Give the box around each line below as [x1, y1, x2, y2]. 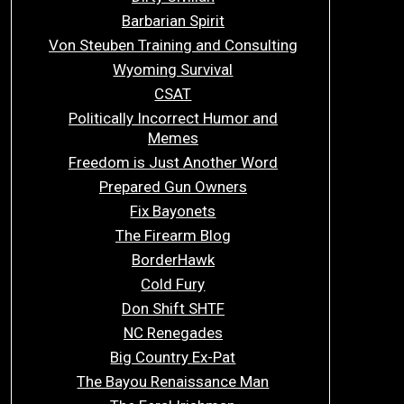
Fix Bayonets [130, 202, 216, 220]
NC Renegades [123, 324, 223, 342]
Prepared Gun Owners [98, 178, 247, 196]
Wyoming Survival [113, 60, 234, 78]
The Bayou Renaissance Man [77, 372, 270, 390]
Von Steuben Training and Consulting [48, 36, 298, 54]
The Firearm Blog [115, 226, 231, 244]
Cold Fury [141, 275, 206, 293]
